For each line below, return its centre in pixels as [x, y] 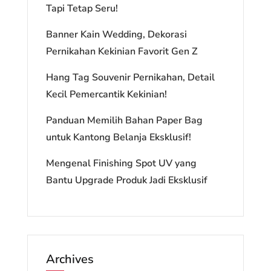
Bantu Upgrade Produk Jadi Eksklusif [126, 180]
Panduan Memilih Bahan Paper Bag [124, 120]
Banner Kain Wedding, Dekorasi [116, 34]
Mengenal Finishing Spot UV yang [121, 163]
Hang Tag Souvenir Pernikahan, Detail [130, 77]
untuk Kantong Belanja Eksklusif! [118, 137]
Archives [70, 259]
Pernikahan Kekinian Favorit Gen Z [122, 51]
